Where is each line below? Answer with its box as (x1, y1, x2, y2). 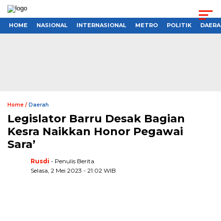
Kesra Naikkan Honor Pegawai (7, 124, 183, 138)
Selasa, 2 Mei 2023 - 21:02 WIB (31, 166, 116, 174)
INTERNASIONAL (76, 22, 126, 29)
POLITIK (167, 22, 191, 29)
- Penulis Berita (51, 157, 94, 165)
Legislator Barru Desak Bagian (7, 111, 185, 125)
